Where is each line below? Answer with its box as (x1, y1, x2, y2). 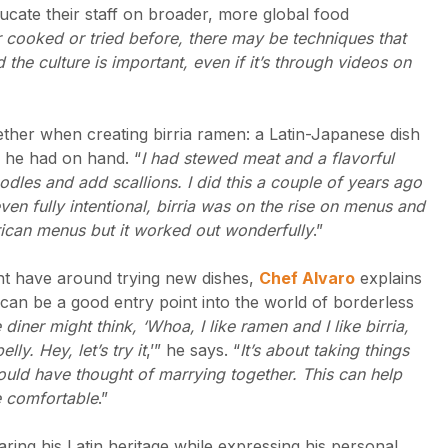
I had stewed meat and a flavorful (141, 148, 394, 168)
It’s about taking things (240, 340, 409, 360)
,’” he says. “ (146, 340, 240, 360)
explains (355, 268, 422, 288)
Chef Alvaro (259, 268, 355, 288)
